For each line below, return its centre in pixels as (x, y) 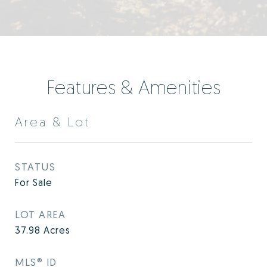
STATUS (35, 167)
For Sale (34, 183)
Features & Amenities (133, 87)
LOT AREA (40, 215)
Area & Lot (52, 122)
